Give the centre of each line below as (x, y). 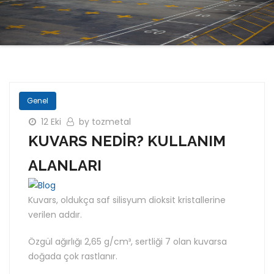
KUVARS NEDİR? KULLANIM (127, 141)
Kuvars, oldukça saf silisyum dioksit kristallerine (127, 200)
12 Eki (52, 122)
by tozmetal (105, 122)
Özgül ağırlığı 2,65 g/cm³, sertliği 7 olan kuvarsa (128, 242)
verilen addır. (55, 215)
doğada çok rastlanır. (73, 256)
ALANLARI (65, 165)
